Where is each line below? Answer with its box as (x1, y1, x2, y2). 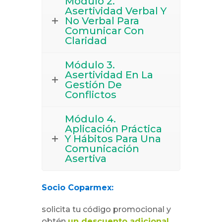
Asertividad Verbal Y (65, 5, 166, 17)
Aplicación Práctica (65, 123, 162, 135)
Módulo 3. (65, 59, 115, 71)
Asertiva (65, 153, 107, 165)
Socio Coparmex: (42, 182, 113, 192)
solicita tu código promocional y (42, 204, 171, 214)
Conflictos (65, 89, 116, 101)
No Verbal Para (65, 15, 139, 27)
